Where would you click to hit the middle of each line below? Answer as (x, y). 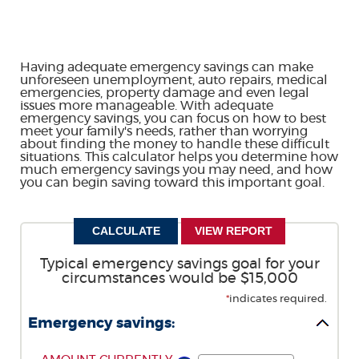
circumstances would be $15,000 (179, 279)
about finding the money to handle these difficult (175, 144)
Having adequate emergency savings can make (167, 67)
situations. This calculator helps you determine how (179, 157)
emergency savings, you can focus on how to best (173, 119)
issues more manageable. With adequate (147, 106)
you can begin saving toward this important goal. (172, 183)
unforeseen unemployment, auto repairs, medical (174, 80)
